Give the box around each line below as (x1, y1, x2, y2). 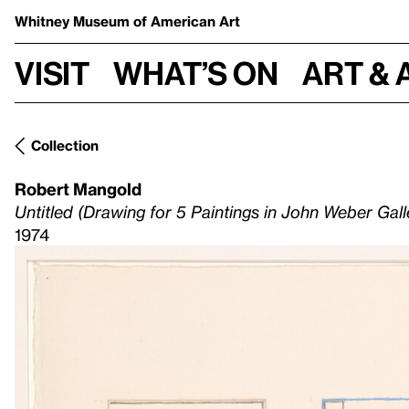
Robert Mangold (15, 179, 142, 198)
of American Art (133, 13, 240, 29)
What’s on (113, 54, 278, 91)
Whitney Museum (15, 13, 133, 29)
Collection (31, 137, 99, 153)
